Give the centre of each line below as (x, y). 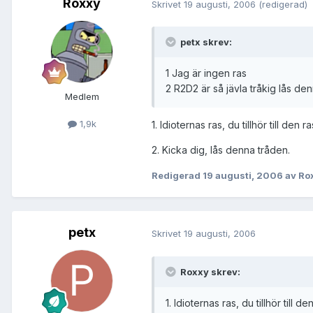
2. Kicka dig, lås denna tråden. (221, 150)
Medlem (82, 97)
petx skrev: (205, 42)
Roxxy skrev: (209, 271)
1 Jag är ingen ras (206, 73)
